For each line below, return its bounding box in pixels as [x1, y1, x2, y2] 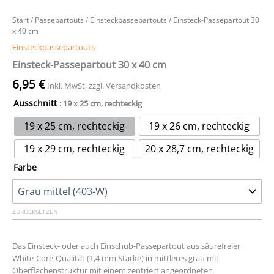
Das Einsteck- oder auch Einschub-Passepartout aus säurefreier [12, 240, 240, 251]
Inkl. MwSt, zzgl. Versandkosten [47, 80, 161, 91]
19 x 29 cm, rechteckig [24, 142, 125, 156]
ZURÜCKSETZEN [12, 208, 58, 217]
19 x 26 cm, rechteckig [149, 119, 250, 133]
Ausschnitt [13, 97, 57, 109]
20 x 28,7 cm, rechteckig [144, 142, 254, 156]
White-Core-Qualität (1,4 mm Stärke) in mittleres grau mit [12, 252, 219, 264]
